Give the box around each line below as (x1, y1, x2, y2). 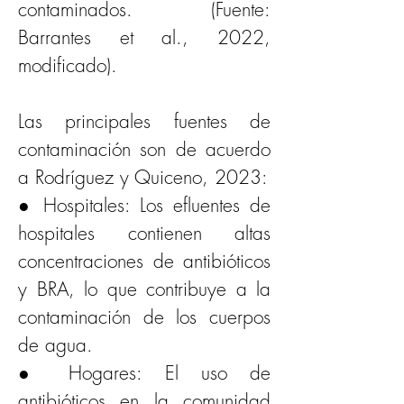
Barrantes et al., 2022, (18, 24, 271, 50)
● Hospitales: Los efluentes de (18, 192, 271, 217)
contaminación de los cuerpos (18, 304, 271, 329)
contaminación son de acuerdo (18, 136, 271, 161)
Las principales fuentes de (18, 108, 271, 133)
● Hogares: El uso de (18, 360, 271, 385)
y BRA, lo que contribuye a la (18, 276, 271, 301)
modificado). (18, 52, 117, 78)
